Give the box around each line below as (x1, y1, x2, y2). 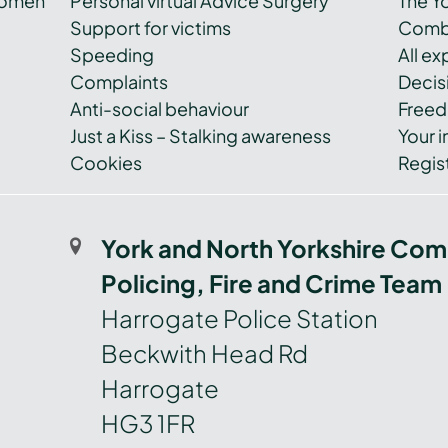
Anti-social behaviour (70, 97, 249, 121)
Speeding (70, 43, 154, 67)
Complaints (70, 70, 168, 94)
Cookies (70, 151, 142, 175)
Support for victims (70, 16, 231, 40)
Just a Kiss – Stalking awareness (70, 124, 331, 148)
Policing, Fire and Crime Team (100, 268, 442, 299)
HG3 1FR (100, 408, 195, 439)
